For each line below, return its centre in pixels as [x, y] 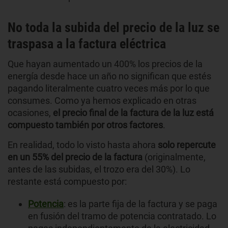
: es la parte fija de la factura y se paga [140, 204]
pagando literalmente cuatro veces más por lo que [109, 88]
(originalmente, [174, 157]
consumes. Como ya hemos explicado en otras [102, 100]
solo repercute [186, 145]
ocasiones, [30, 112]
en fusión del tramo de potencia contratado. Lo [122, 216]
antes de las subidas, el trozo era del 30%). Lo [99, 169]
